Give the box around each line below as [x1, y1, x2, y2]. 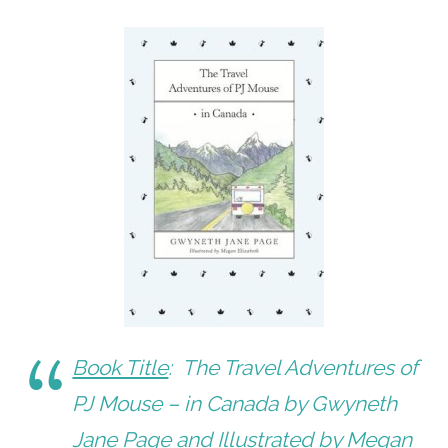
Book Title [72, 355, 169, 381]
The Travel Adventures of [177, 355, 419, 381]
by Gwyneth [283, 391, 398, 417]
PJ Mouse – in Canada [72, 391, 284, 417]
